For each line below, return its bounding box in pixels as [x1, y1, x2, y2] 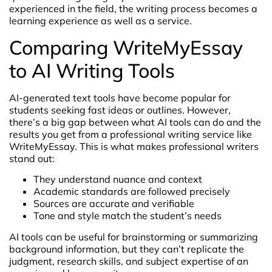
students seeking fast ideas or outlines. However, [9, 103, 231, 116]
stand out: [9, 152, 55, 165]
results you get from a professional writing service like [9, 127, 252, 140]
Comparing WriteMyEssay [9, 35, 243, 59]
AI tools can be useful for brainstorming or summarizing [9, 230, 258, 243]
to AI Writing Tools [9, 58, 175, 83]
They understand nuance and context [33, 173, 202, 186]
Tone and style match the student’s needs [33, 209, 222, 222]
